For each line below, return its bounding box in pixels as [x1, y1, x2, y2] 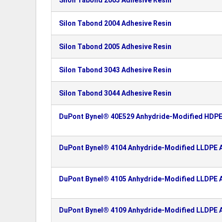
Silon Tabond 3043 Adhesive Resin [59, 66, 171, 74]
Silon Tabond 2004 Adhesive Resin [59, 19, 171, 27]
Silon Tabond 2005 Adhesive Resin [59, 43, 171, 51]
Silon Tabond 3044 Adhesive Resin [59, 89, 171, 97]
